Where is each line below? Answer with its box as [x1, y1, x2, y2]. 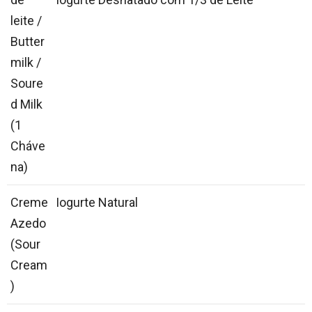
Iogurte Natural [56, 195, 138, 210]
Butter [10, 34, 45, 49]
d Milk [10, 97, 42, 112]
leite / [10, 13, 42, 29]
